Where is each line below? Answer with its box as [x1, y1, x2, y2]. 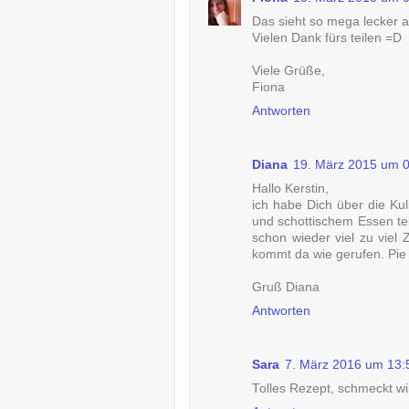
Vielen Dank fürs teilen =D [252, 31, 402, 46]
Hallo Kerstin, [252, 182, 329, 196]
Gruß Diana [252, 280, 320, 295]
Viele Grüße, [252, 64, 325, 79]
